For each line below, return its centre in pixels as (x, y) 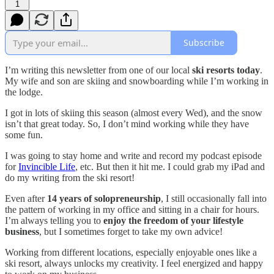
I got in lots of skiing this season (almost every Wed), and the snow (134, 113)
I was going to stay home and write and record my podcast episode (133, 155)
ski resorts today (226, 70)
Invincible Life (47, 166)
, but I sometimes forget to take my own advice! (131, 231)
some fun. (24, 135)
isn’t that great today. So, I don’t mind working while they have (127, 124)
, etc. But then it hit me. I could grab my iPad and (170, 166)
